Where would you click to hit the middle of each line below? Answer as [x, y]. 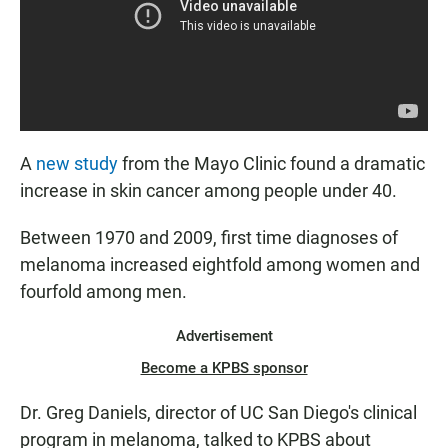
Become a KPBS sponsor [224, 368]
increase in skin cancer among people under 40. [208, 191]
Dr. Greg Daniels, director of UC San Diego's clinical [218, 413]
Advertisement [224, 336]
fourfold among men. [103, 292]
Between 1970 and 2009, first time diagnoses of [209, 238]
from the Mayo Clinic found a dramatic [271, 164]
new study [77, 164]
